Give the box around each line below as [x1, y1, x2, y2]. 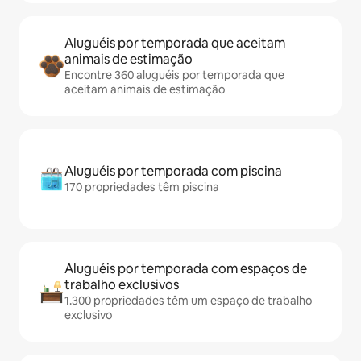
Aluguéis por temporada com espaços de [64, 260, 307, 277]
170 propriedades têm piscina [64, 180, 219, 194]
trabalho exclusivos [64, 276, 179, 293]
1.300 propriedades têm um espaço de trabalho [64, 293, 312, 308]
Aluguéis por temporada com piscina [64, 163, 282, 180]
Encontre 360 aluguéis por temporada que [64, 68, 284, 82]
